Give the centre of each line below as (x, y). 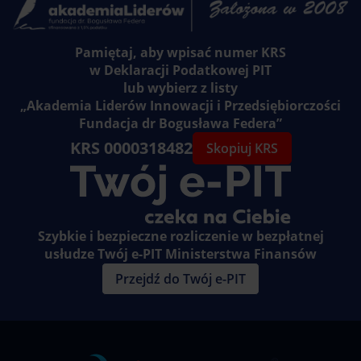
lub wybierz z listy (180, 88)
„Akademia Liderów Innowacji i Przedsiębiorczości (180, 106)
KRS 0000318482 (131, 148)
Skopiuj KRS (242, 148)
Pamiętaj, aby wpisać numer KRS (180, 52)
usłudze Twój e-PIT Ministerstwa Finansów (180, 254)
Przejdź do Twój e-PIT (180, 279)
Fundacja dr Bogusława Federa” (180, 123)
